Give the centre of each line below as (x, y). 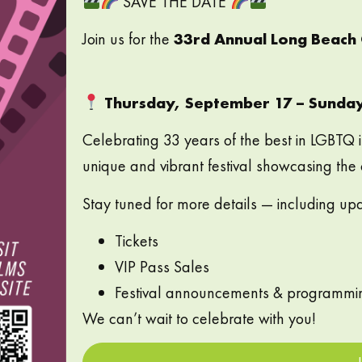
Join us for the (128, 39)
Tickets (136, 240)
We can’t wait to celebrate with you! (199, 318)
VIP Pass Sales (162, 266)
